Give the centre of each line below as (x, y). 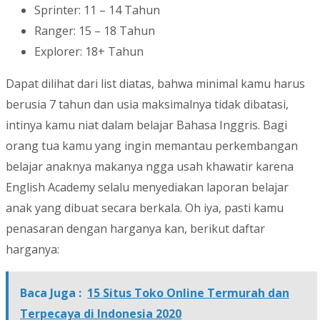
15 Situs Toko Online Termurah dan (188, 293)
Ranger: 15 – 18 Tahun (95, 31)
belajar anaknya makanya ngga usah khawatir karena (150, 167)
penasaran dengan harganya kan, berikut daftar (135, 229)
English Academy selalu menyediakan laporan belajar (147, 187)
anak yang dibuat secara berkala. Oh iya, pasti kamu (145, 208)
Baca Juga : (51, 293)
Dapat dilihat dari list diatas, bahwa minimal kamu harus (155, 84)
